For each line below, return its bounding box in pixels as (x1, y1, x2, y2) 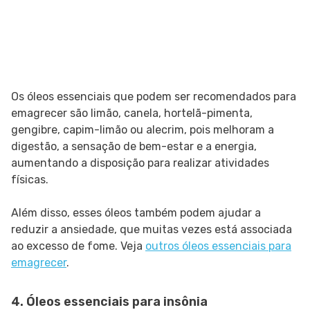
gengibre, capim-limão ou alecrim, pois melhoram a (11, 123, 274, 137)
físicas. (11, 173, 48, 187)
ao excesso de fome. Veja (11, 239, 145, 253)
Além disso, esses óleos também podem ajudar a (11, 206, 261, 220)
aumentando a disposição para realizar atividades (11, 156, 269, 170)
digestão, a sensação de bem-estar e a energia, (11, 140, 257, 154)
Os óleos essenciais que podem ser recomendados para (11, 90, 296, 104)
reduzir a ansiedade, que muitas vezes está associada (11, 223, 292, 237)
